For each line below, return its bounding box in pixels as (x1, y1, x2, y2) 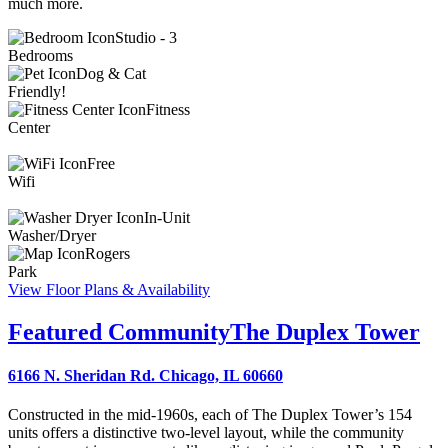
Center (8, 118, 50, 136)
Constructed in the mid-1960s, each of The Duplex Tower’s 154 (8, 406, 412, 424)
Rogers (85, 244, 130, 262)
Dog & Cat (76, 64, 146, 82)
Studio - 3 (115, 28, 177, 46)
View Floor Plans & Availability (8, 280, 210, 298)
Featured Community (8, 318, 230, 345)
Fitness (146, 100, 190, 118)
